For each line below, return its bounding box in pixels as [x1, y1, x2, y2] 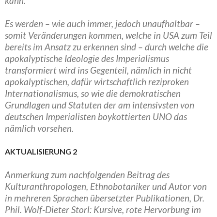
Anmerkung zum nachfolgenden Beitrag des [5, 169, 170, 180]
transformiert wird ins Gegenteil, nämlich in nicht [5, 64, 192, 76]
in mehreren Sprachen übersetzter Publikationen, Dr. [5, 192, 204, 203]
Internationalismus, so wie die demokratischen [5, 88, 181, 99]
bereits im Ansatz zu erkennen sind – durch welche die [5, 41, 208, 52]
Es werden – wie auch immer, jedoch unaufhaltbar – [5, 18, 200, 29]
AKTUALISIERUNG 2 [5, 147, 77, 156]
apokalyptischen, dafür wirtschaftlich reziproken [5, 76, 189, 87]
